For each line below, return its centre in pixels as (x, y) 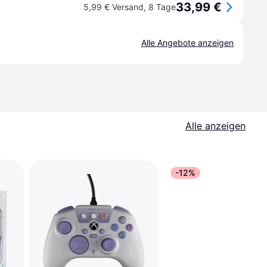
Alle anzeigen (215, 126)
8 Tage (162, 7)
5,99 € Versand (114, 7)
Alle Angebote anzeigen (187, 43)
